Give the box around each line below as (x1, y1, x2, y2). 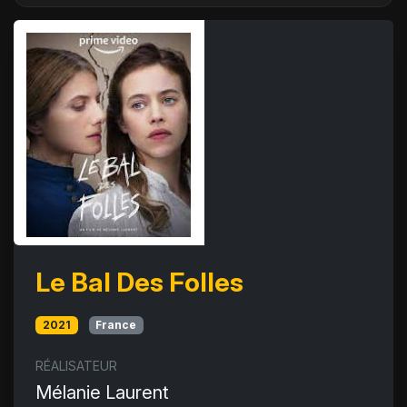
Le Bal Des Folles (35, 266, 243, 298)
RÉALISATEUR (35, 358, 117, 374)
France (95, 318, 137, 332)
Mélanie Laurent (35, 382, 169, 404)
